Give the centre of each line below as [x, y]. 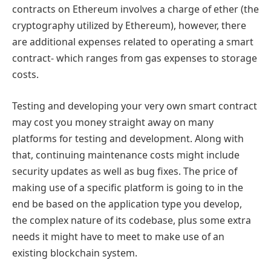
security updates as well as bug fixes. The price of [125, 171]
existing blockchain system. [75, 253]
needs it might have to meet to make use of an [118, 236]
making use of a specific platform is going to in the [128, 187]
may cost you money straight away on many [113, 122]
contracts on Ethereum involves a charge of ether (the [135, 9]
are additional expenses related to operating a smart [133, 42]
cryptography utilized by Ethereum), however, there [129, 26]
